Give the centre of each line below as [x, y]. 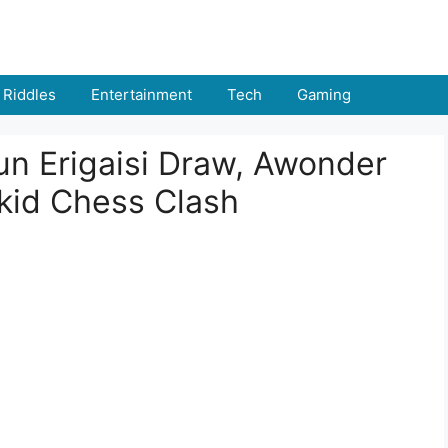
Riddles [29, 94]
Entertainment [141, 94]
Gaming [324, 94]
